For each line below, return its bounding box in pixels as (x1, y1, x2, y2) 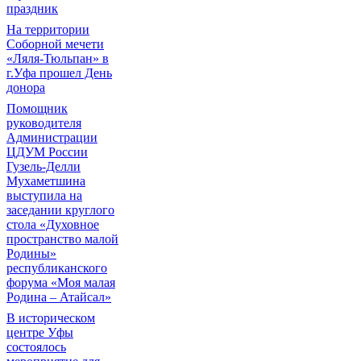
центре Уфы (6, 326, 73, 339)
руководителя (6, 116, 81, 130)
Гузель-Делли (6, 160, 81, 173)
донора (6, 81, 45, 94)
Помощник (6, 102, 68, 115)
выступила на (6, 189, 82, 202)
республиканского (6, 261, 107, 275)
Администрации (6, 131, 98, 144)
